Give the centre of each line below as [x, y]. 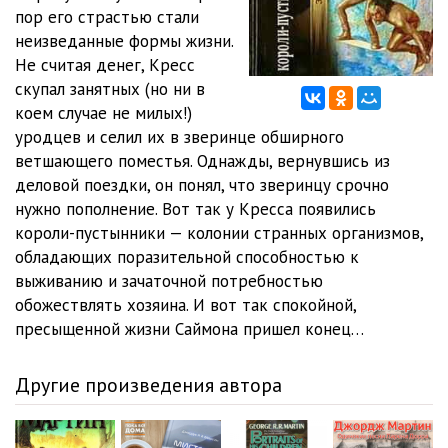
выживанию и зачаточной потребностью [169, 281]
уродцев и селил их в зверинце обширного [179, 137]
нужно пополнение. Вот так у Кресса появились [195, 209]
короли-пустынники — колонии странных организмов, [219, 233]
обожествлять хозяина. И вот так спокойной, [185, 305]
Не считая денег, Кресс [105, 65]
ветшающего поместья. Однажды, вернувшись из [202, 161]
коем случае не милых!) [103, 113]
